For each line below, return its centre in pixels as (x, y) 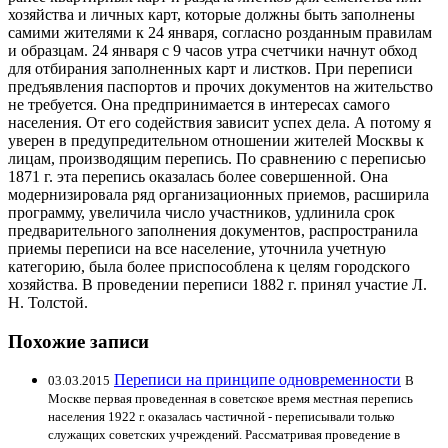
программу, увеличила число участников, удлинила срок (201, 212)
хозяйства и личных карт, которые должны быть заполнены (211, 14)
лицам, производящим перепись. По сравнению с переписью (217, 158)
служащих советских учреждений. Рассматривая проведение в (224, 435)
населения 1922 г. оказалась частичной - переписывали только (221, 417)
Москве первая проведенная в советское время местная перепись (230, 399)
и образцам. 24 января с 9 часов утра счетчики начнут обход (212, 50)
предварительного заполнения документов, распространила (213, 230)
